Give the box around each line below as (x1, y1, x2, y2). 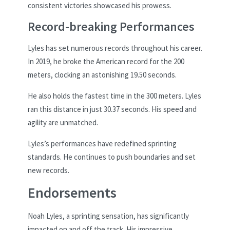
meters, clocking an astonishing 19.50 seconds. (28, 69, 177, 80)
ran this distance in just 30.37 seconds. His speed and (28, 104, 197, 114)
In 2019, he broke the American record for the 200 (28, 56, 184, 66)
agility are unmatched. (28, 117, 98, 127)
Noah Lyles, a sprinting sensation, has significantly (28, 211, 189, 221)
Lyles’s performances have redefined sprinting (28, 138, 177, 148)
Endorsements (28, 183, 117, 202)
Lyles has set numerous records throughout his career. (28, 43, 202, 53)
